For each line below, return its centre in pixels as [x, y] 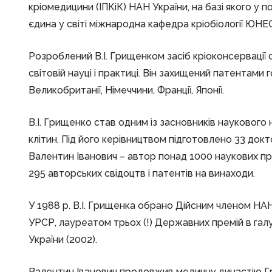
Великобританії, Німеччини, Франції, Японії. [126, 90]
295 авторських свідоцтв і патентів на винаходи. [142, 173]
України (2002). [63, 240]
